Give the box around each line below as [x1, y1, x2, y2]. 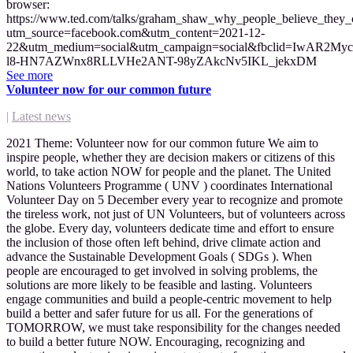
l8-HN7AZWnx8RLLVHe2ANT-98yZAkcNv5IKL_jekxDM [6, 54, 317, 68]
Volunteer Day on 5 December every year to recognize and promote [6, 192, 343, 206]
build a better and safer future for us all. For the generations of [6, 306, 313, 320]
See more [6, 68, 53, 82]
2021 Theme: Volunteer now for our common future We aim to [6, 136, 318, 150]
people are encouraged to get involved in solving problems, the [6, 263, 318, 277]
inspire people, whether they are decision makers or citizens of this [6, 150, 335, 164]
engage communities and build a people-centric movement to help [6, 292, 332, 306]
